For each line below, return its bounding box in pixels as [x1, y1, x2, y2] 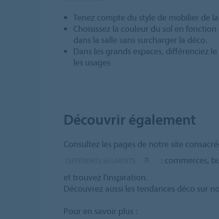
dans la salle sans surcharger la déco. [73, 34, 207, 46]
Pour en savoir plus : [64, 205, 137, 217]
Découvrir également [64, 110, 196, 129]
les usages [73, 57, 110, 68]
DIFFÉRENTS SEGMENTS [65, 156, 135, 166]
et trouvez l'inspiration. [64, 172, 148, 183]
